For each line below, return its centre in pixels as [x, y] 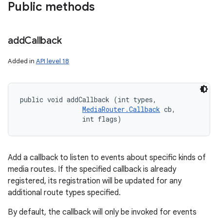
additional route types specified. [64, 193]
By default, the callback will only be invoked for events [102, 212]
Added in [22, 61]
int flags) [71, 119]
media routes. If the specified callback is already [92, 169]
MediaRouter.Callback [121, 109]
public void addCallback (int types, [90, 100]
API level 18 [53, 61]
